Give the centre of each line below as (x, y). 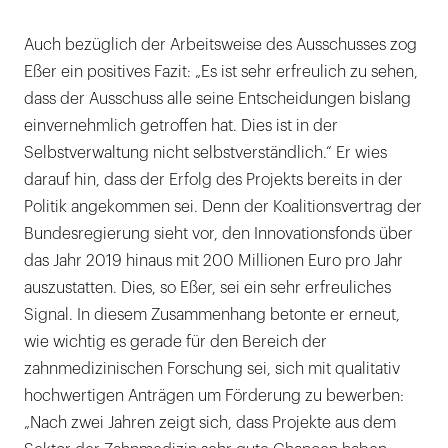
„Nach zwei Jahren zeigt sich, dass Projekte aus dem (210, 423)
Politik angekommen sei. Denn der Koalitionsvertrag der (223, 207)
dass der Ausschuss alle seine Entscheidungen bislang (217, 99)
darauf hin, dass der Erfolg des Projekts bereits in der (213, 180)
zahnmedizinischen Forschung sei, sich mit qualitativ (212, 369)
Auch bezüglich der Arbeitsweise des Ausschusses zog (220, 45)
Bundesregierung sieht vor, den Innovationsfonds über (218, 234)
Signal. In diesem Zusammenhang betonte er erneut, (212, 315)
